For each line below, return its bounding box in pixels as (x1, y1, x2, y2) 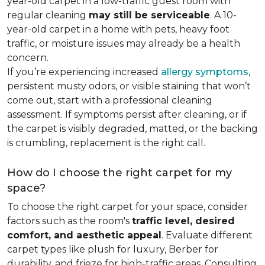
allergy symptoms (161, 66, 248, 77)
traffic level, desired (132, 215, 235, 227)
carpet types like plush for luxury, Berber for (7, 244, 218, 255)
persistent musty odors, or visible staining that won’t (7, 80, 251, 92)
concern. (7, 52, 49, 63)
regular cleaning (7, 9, 89, 21)
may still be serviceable (89, 9, 210, 21)
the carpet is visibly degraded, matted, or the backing (7, 123, 258, 134)
